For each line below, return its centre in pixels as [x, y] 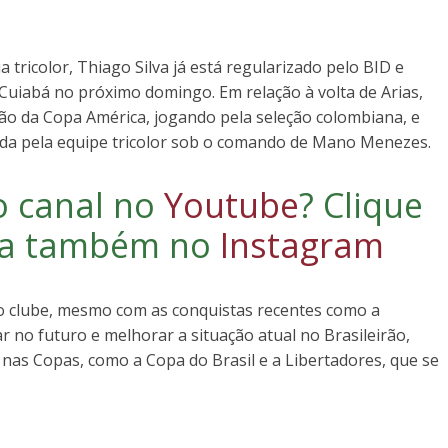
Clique [373, 204]
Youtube [231, 204]
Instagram [301, 244]
